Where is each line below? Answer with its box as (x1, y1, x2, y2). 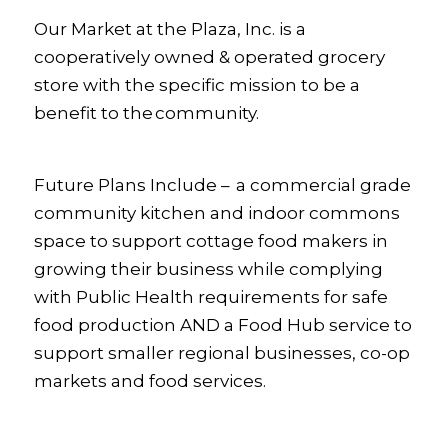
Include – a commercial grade (145, 175, 411, 196)
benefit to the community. (33, 103, 259, 124)
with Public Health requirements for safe (33, 287, 388, 308)
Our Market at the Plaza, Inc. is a (33, 19, 306, 40)
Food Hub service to (233, 315, 412, 336)
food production (33, 315, 180, 336)
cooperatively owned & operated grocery (33, 47, 385, 68)
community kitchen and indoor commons (33, 203, 400, 224)
